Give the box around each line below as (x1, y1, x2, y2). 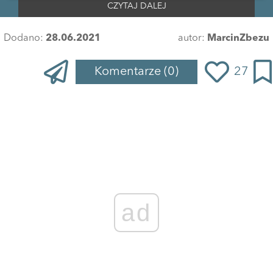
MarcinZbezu (207, 34, 269, 44)
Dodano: (4, 34, 46, 44)
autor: (178, 34, 207, 44)
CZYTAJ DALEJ (107, 2, 166, 11)
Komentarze (94, 66, 164, 79)
